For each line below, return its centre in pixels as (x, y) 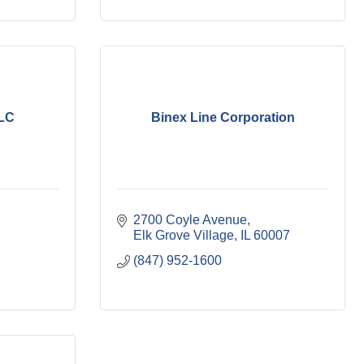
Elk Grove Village (184, 235)
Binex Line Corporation (223, 117)
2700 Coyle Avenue (190, 220)
